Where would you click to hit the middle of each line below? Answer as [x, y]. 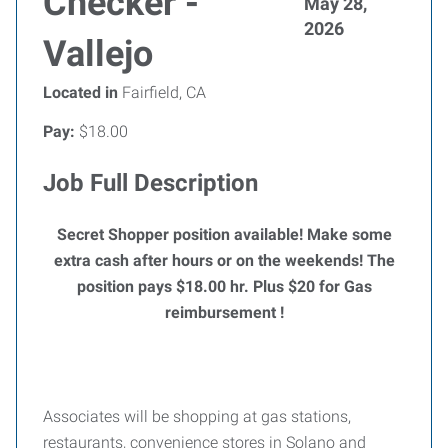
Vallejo [98, 54]
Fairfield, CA [162, 92]
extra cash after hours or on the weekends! [210, 260]
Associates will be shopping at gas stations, [197, 416]
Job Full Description [150, 183]
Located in [80, 92]
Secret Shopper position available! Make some [224, 234]
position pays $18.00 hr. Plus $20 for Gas [224, 286]
